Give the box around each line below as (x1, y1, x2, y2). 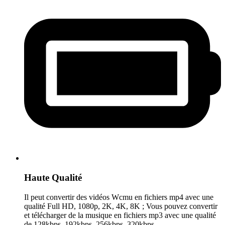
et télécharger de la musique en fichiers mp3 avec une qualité (24, 210, 216, 219)
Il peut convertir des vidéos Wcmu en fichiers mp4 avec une (24, 192, 213, 201)
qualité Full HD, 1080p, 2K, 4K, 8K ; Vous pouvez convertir (24, 201, 217, 210)
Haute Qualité (24, 172, 82, 183)
